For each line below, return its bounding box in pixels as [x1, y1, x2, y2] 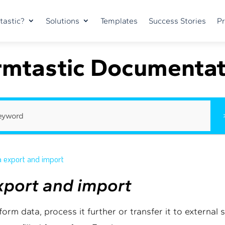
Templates [100, 16, 138, 26]
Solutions [46, 16, 79, 26]
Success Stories [149, 16, 206, 26]
